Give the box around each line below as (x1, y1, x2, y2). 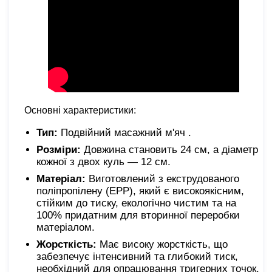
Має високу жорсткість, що (97, 238, 228, 250)
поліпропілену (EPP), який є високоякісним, (36, 185, 244, 197)
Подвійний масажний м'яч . (58, 126, 191, 138)
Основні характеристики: (24, 104, 136, 115)
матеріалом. (36, 221, 95, 233)
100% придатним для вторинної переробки (36, 209, 240, 221)
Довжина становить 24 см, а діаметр (81, 143, 258, 155)
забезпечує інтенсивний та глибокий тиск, (36, 250, 238, 262)
